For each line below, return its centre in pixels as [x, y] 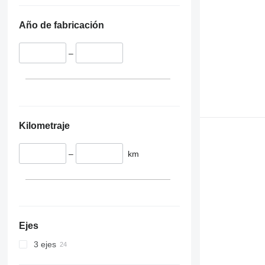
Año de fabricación [61, 25]
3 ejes [45, 245]
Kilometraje [44, 125]
